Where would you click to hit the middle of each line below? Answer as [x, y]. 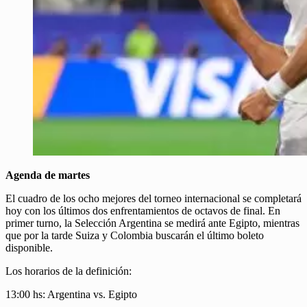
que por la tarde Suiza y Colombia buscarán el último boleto [135, 236]
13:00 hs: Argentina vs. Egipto [71, 295]
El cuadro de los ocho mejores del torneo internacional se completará [153, 199]
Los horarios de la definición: [69, 271]
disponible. [29, 248]
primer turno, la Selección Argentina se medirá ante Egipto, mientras [152, 223]
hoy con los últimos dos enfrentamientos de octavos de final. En [143, 211]
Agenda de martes [48, 175]
